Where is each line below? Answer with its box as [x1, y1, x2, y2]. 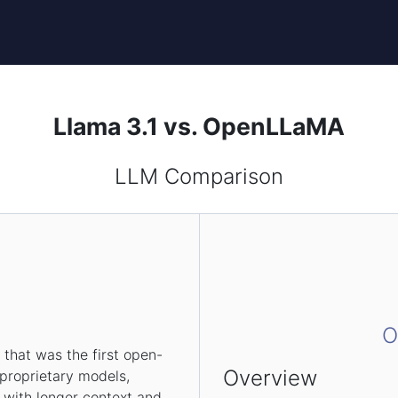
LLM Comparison [115, 163, 283, 189]
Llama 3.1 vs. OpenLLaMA [53, 112, 345, 141]
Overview [223, 364, 318, 391]
